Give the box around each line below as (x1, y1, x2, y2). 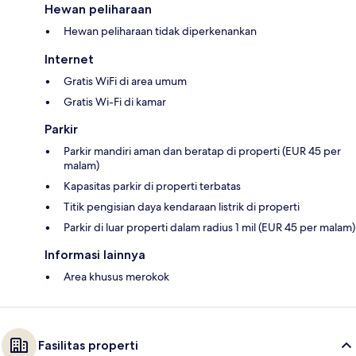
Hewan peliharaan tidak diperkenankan (64, 23, 257, 38)
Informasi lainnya (44, 246, 145, 262)
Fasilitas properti (38, 337, 138, 353)
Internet (44, 51, 94, 67)
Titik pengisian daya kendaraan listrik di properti (64, 199, 300, 214)
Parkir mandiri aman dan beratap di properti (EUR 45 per (64, 143, 341, 158)
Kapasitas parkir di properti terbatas (64, 178, 241, 193)
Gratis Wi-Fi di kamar (64, 94, 166, 109)
